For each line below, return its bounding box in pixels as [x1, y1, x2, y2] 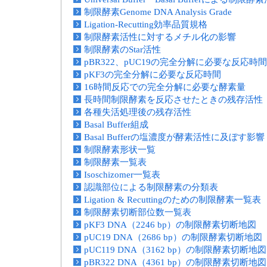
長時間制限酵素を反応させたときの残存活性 [84, 95, 263, 104]
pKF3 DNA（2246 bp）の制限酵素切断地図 [84, 220, 256, 229]
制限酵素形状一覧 [84, 145, 156, 154]
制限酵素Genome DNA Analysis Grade [84, 7, 232, 17]
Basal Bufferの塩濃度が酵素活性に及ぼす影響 [84, 132, 265, 142]
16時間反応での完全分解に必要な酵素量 [84, 82, 246, 92]
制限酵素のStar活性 [84, 45, 161, 54]
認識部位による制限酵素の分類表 [84, 182, 218, 192]
